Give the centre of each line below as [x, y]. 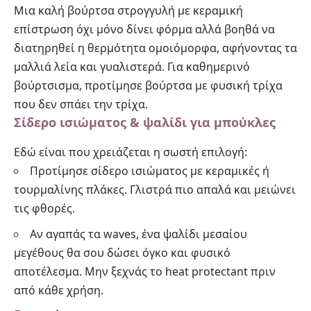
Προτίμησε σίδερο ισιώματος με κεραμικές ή [150, 171]
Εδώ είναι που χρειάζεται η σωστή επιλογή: [131, 152]
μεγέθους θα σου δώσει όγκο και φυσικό [122, 252]
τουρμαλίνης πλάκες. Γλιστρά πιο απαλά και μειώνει [155, 190]
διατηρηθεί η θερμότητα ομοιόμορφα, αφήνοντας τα [155, 48]
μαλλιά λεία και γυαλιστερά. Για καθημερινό [132, 67]
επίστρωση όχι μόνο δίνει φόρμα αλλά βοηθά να [144, 30]
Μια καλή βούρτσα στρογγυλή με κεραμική [128, 11]
